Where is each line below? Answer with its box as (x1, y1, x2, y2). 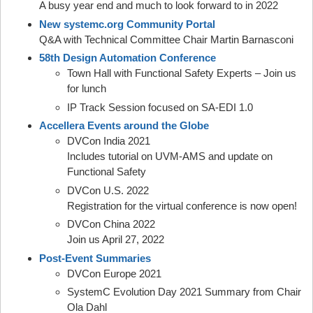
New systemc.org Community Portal (39, 17, 215, 30)
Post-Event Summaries (39, 252, 151, 264)
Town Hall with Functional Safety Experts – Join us (67, 67, 296, 79)
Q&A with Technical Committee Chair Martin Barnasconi (39, 33, 293, 45)
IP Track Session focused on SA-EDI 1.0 (67, 101, 253, 113)
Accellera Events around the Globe (39, 119, 209, 131)
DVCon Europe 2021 (67, 267, 161, 279)
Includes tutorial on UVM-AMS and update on (67, 150, 272, 162)
